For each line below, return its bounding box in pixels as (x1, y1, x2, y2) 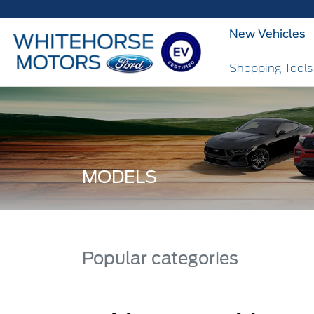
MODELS (82, 166, 157, 187)
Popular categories (82, 247, 238, 268)
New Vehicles (229, 27, 306, 41)
